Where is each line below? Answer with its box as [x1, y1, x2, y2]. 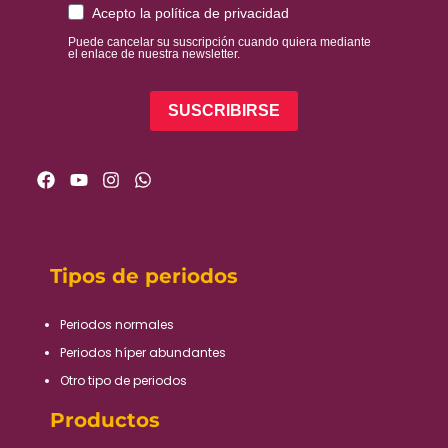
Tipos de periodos [50, 263, 238, 288]
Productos [50, 407, 160, 432]
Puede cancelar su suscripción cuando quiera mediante [68, 34, 371, 49]
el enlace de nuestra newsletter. [68, 46, 240, 61]
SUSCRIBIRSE [168, 102, 280, 120]
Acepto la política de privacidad [92, 4, 289, 21]
